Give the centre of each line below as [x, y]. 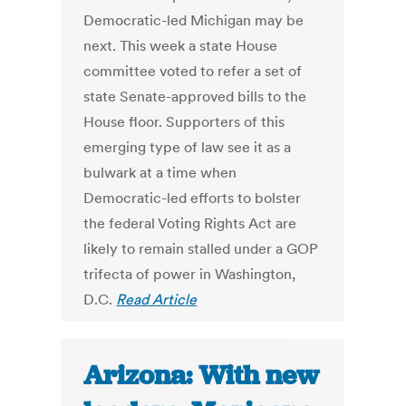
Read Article [157, 300]
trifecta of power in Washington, [190, 274]
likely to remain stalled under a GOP [201, 249]
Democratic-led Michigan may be [194, 20]
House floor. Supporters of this [184, 122]
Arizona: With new [202, 376]
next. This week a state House [181, 46]
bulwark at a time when [160, 173]
